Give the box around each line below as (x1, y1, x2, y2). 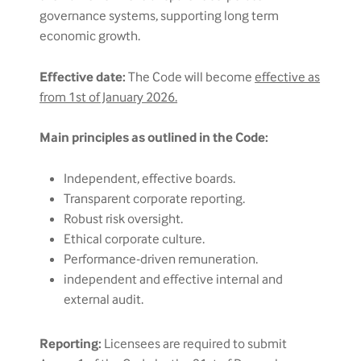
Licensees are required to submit (102, 334, 288, 355)
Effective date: (39, 68, 127, 88)
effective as (255, 68, 321, 88)
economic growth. (39, 27, 141, 47)
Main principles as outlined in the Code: (39, 129, 269, 148)
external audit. (64, 290, 144, 310)
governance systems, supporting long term (39, 7, 280, 27)
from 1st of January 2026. (39, 88, 178, 108)
